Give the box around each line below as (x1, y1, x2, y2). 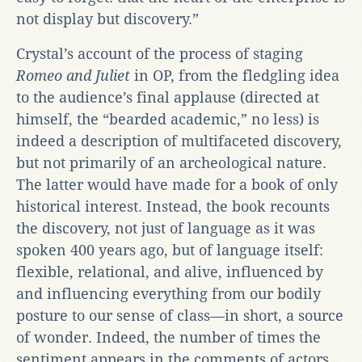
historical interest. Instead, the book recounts (16, 197, 330, 215)
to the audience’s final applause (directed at (16, 88, 319, 106)
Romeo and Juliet (16, 66, 130, 84)
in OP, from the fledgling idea (130, 66, 339, 84)
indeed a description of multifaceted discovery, (16, 132, 342, 149)
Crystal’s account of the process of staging (16, 44, 303, 62)
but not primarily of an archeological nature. (16, 154, 326, 171)
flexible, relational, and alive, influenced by (16, 263, 323, 280)
